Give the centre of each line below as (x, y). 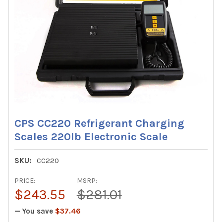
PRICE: (25, 181)
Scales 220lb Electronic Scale (91, 137)
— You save (34, 211)
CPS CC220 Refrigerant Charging (100, 123)
